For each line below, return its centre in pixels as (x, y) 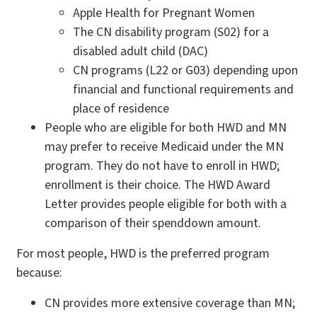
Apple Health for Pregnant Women (164, 13)
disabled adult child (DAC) (140, 52)
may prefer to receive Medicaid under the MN (164, 147)
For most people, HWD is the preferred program (143, 254)
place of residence (121, 109)
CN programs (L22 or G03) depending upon (185, 71)
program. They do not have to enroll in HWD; (162, 166)
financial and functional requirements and (183, 90)
